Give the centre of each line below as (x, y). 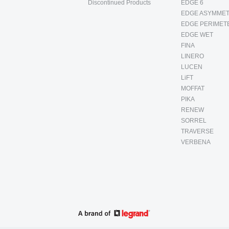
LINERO (192, 56)
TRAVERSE (197, 131)
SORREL (193, 121)
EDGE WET (197, 35)
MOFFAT (192, 88)
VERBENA (196, 142)
